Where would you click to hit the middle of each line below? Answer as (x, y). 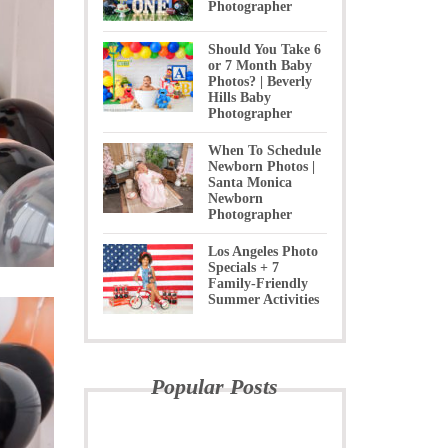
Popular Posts (215, 386)
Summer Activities (263, 299)
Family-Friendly (257, 283)
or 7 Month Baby (259, 65)
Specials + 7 (243, 267)
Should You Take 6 (264, 49)
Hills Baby (239, 97)
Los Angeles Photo (262, 251)
